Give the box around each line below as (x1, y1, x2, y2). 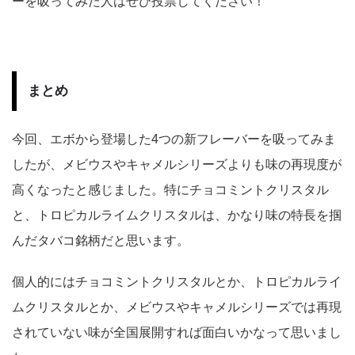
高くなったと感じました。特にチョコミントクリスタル (12, 182, 329, 197)
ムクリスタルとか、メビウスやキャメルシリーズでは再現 (12, 300, 342, 314)
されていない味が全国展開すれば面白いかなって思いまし (12, 325, 342, 339)
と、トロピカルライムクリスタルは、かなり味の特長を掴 (12, 208, 342, 222)
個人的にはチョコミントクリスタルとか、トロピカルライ (12, 274, 342, 288)
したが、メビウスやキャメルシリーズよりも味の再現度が (12, 157, 342, 171)
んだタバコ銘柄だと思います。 (12, 233, 189, 247)
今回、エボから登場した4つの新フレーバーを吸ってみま (12, 132, 336, 146)
